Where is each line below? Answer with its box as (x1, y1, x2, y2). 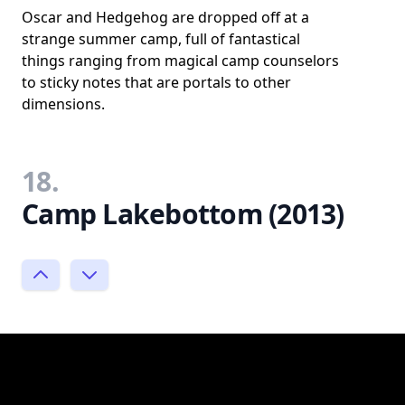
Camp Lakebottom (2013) (22, 195, 344, 232)
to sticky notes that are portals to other (22, 72, 291, 92)
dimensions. (22, 94, 105, 114)
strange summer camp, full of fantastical (22, 29, 300, 49)
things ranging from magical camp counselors (22, 51, 339, 71)
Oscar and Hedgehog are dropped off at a (22, 7, 309, 27)
